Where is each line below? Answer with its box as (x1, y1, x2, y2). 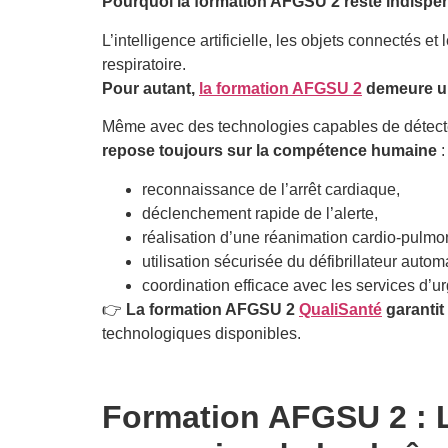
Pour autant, (102, 79, 199, 97)
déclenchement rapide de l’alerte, (142, 204, 378, 222)
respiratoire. (102, 55, 186, 73)
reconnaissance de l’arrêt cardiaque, (142, 180, 400, 198)
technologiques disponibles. (102, 324, 301, 342)
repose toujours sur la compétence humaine (102, 142, 437, 160)
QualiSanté (299, 300, 382, 318)
